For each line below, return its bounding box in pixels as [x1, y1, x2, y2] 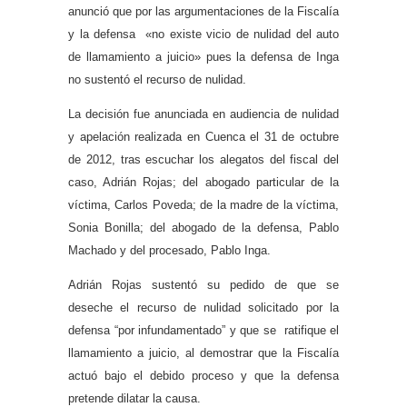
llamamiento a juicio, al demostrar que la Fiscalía [68, 346, 339, 361]
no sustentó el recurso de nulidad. [68, 72, 246, 86]
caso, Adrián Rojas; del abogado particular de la [68, 174, 339, 189]
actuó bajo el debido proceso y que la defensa [68, 369, 339, 383]
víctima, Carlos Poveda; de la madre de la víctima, [68, 197, 339, 212]
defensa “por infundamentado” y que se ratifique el [68, 323, 339, 338]
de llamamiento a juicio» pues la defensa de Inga [68, 49, 339, 64]
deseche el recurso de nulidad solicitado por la [68, 301, 339, 315]
